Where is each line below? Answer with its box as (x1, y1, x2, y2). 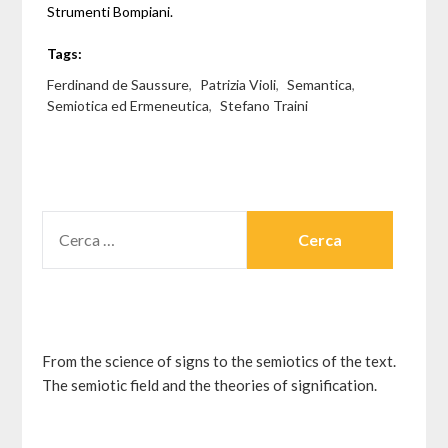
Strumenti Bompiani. (47, 3, 174, 21)
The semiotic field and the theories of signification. (42, 376, 378, 395)
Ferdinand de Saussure (47, 76, 190, 94)
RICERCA (41, 213, 106, 232)
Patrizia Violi (200, 76, 277, 94)
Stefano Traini (220, 97, 309, 115)
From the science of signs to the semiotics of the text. (42, 352, 397, 371)
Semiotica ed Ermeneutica (47, 97, 210, 115)
